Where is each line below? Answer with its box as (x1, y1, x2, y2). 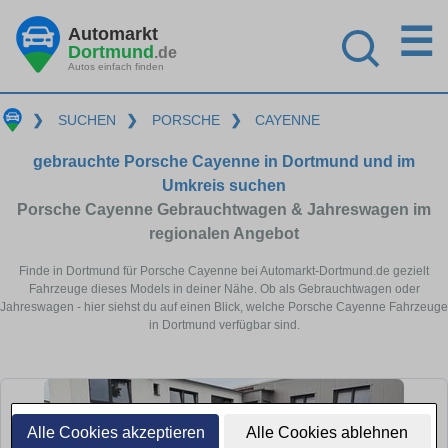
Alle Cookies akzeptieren (26, 424, 205, 441)
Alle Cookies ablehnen (246, 424, 409, 441)
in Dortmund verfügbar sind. (148, 317, 300, 332)
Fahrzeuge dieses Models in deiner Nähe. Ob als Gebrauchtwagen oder (28, 281, 420, 296)
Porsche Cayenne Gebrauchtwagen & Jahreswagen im (17, 200, 431, 218)
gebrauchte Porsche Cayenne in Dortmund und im (33, 152, 415, 170)
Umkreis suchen (162, 176, 286, 194)
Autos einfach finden (68, 60, 164, 72)
